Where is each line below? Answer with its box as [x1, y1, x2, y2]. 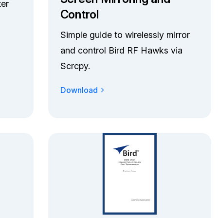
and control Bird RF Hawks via [60, 45, 182, 55]
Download [60, 85, 98, 95]
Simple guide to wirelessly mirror [60, 29, 190, 40]
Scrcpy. [60, 60, 90, 71]
